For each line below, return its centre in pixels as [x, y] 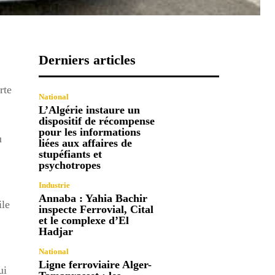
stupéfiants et [71, 154]
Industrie [55, 185]
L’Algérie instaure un [90, 110]
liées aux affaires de [86, 143]
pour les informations [90, 132]
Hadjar [56, 231]
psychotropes [70, 165]
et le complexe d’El [84, 220]
